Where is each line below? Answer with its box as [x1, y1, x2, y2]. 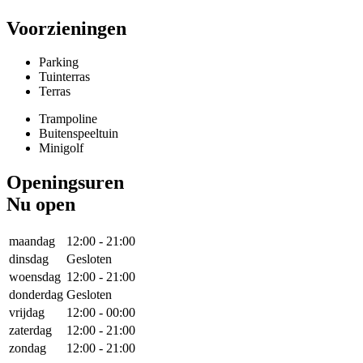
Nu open [6, 194, 75, 216]
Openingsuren [6, 172, 124, 194]
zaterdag [9, 323, 52, 338]
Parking [39, 55, 79, 70]
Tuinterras [39, 70, 90, 84]
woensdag [9, 270, 61, 284]
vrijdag [9, 305, 45, 320]
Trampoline [39, 112, 97, 126]
